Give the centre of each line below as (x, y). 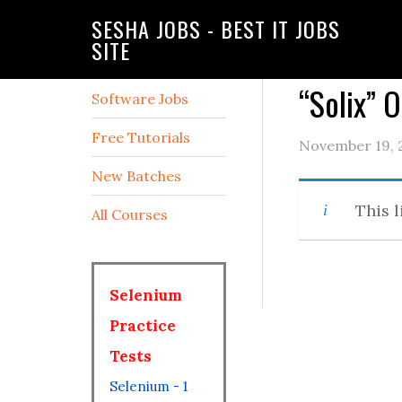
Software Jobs (140, 99)
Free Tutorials (141, 137)
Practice (143, 326)
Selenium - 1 (149, 386)
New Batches (136, 176)
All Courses (130, 214)
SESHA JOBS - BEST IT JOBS (216, 29)
